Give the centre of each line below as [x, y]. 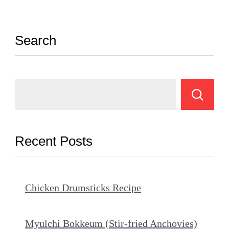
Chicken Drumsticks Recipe [83, 188]
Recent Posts [54, 141]
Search [36, 41]
